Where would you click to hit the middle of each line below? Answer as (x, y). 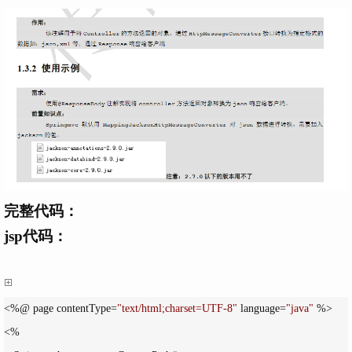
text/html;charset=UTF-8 (177, 309)
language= (262, 309)
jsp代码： (36, 236)
